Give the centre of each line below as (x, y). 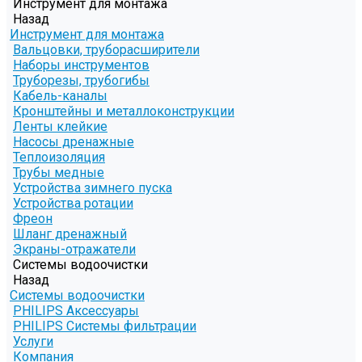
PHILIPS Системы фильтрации (105, 326)
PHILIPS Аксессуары (76, 311)
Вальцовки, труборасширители (106, 50)
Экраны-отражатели (74, 250)
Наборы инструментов (81, 65)
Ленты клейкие (60, 127)
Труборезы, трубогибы (81, 81)
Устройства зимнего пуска (93, 188)
